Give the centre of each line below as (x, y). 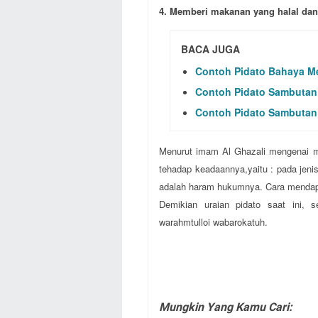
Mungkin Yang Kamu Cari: (226, 307)
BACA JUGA (210, 49)
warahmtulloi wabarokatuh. (213, 221)
